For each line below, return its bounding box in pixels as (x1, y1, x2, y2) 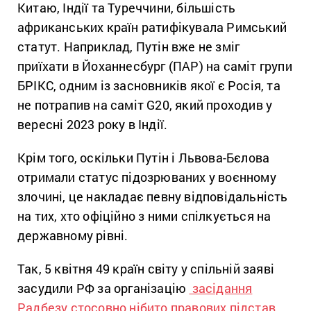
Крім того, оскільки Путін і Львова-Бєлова (17, 149, 270, 166)
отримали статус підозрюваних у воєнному (17, 168, 276, 185)
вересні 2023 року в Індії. (17, 115, 168, 133)
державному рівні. (17, 226, 128, 244)
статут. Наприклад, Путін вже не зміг (17, 37, 240, 55)
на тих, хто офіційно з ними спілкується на (17, 207, 271, 224)
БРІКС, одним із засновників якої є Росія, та (17, 76, 280, 94)
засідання (189, 279, 253, 296)
